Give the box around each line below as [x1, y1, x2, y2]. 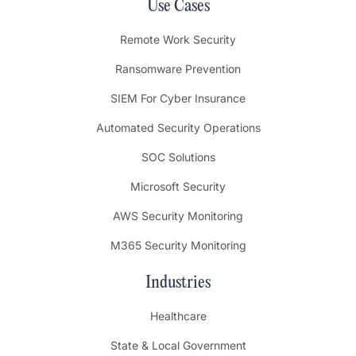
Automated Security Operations [95, 121, 261, 135]
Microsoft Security [130, 180, 226, 194]
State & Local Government [110, 339, 246, 353]
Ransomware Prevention [115, 62, 241, 76]
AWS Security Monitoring [113, 209, 243, 223]
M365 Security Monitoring [110, 238, 246, 253]
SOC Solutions [141, 150, 215, 164]
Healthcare [149, 309, 207, 323]
